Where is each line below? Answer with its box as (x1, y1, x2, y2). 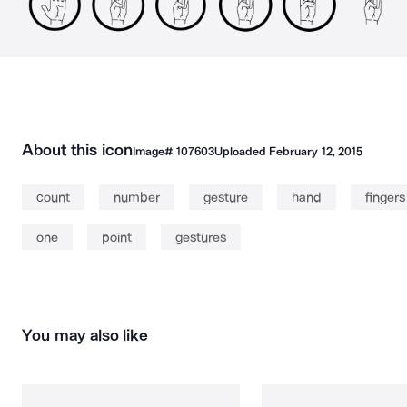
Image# (132, 144, 176, 158)
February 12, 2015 (269, 144, 362, 158)
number (114, 189, 160, 205)
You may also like (22, 325, 149, 345)
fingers (365, 189, 405, 205)
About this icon (22, 140, 133, 160)
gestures (175, 229, 226, 245)
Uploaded (213, 144, 270, 158)
